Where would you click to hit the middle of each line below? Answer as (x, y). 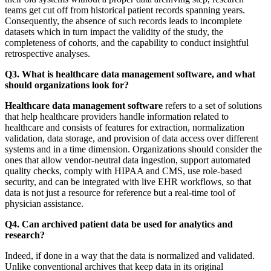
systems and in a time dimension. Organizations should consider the (133, 149)
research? (25, 235)
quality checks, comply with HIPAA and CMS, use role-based (123, 171)
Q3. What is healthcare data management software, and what (130, 74)
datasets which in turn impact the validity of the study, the (114, 31)
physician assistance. (44, 203)
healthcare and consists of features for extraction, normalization (125, 127)
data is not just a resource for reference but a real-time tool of (120, 192)
